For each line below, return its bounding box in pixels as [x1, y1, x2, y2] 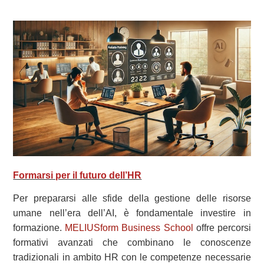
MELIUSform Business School [65, 222, 193, 233]
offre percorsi [193, 222, 251, 233]
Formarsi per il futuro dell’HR [13, 170, 142, 181]
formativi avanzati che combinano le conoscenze [13, 237, 251, 247]
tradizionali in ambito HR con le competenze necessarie [13, 252, 251, 262]
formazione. [13, 222, 65, 233]
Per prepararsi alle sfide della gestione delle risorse [13, 193, 251, 203]
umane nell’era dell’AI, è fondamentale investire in [13, 207, 251, 218]
